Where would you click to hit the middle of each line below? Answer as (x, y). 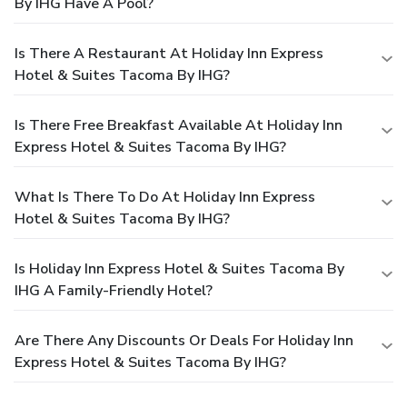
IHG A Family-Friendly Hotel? (114, 290)
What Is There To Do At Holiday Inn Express (165, 197)
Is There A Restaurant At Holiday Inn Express (169, 53)
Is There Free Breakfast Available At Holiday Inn (179, 125)
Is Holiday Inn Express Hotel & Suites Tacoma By (179, 268)
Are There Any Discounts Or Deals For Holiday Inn (184, 340)
